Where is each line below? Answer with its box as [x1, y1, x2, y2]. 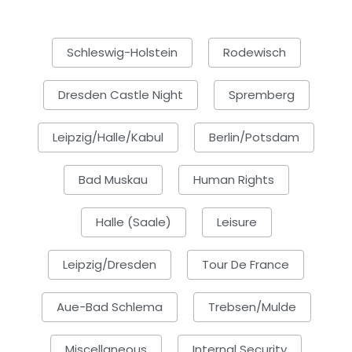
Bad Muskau [78, 171, 148, 189]
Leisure [216, 214, 257, 231]
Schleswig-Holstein [66, 44, 178, 61]
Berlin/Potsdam [209, 129, 299, 146]
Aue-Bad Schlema [56, 299, 163, 316]
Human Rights [192, 171, 274, 189]
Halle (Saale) [95, 214, 171, 231]
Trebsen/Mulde [207, 299, 296, 316]
